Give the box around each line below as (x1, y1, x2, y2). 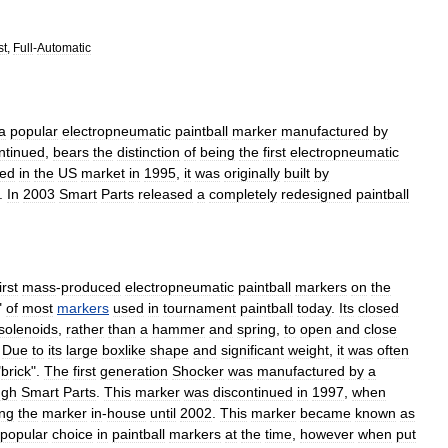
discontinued (213, 384, 293, 400)
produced (61, 279, 121, 295)
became (300, 405, 351, 421)
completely (209, 186, 277, 202)
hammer (152, 321, 205, 337)
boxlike (102, 342, 146, 358)
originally (224, 165, 280, 181)
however (300, 426, 354, 442)
